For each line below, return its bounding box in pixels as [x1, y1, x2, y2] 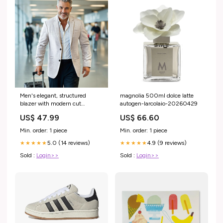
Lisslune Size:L [20, 108, 59, 115]
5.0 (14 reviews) [47, 139, 90, 146]
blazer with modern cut [20, 100, 81, 107]
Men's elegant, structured [20, 92, 86, 99]
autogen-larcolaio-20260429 [120, 100, 198, 107]
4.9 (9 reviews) [147, 139, 187, 146]
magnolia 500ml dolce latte [120, 92, 194, 99]
